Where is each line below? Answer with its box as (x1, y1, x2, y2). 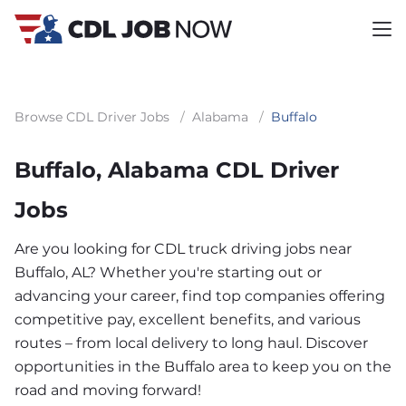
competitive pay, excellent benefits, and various (14, 311, 361, 328)
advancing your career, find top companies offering (14, 287, 385, 304)
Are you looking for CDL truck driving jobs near (14, 240, 352, 257)
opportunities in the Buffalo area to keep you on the (14, 358, 391, 375)
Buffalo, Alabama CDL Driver (14, 157, 339, 183)
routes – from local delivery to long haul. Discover (14, 334, 368, 352)
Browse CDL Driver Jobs (14, 109, 169, 125)
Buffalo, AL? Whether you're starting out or (14, 264, 322, 281)
